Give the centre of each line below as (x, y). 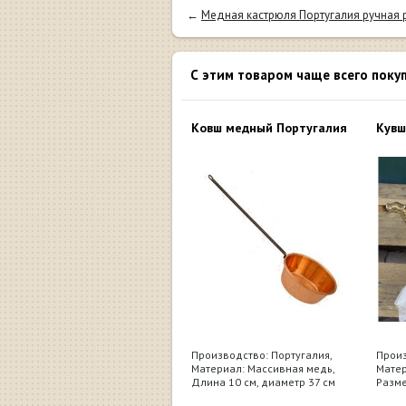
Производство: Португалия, (261, 354)
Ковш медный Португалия (269, 127)
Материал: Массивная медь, (263, 368)
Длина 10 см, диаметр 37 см (263, 382)
